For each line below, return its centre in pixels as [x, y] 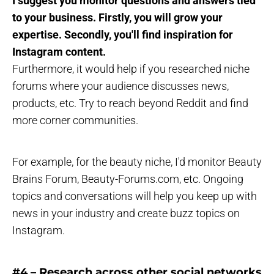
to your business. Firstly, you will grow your [117, 18]
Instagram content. [59, 52]
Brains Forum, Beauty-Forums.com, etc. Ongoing [128, 179]
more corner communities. [75, 120]
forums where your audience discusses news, [120, 86]
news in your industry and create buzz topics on [126, 213]
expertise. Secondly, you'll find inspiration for [123, 35]
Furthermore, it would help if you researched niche [131, 69]
